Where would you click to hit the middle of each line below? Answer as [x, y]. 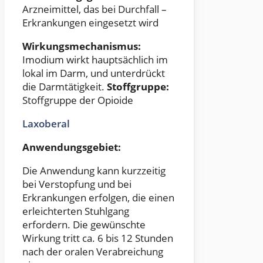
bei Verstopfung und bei [77, 184]
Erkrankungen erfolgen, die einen [98, 198]
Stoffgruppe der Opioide [78, 100]
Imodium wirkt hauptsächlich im [95, 60]
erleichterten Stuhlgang [76, 211]
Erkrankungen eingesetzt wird [90, 23]
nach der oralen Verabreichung [93, 252]
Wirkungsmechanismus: [82, 46]
